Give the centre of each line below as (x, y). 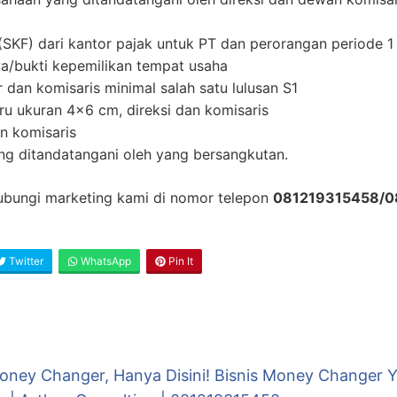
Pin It (179, 261)
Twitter (25, 261)
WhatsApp (105, 261)
